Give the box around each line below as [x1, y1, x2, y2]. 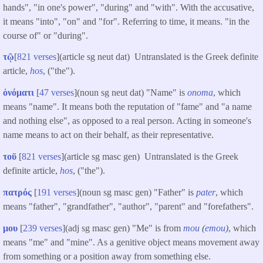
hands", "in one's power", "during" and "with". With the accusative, [3, 2, 254, 12]
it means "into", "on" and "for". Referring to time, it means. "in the [3, 16, 249, 26]
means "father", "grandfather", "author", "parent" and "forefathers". [3, 201, 254, 211]
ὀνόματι [3, 87, 34, 98]
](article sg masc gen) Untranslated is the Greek [61, 151, 238, 162]
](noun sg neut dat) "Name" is [74, 87, 187, 98]
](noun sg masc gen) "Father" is [76, 187, 196, 197]
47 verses [39, 87, 74, 98]
